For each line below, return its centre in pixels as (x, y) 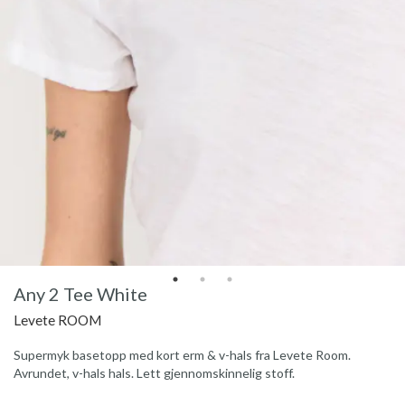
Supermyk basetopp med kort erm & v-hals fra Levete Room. (182, 355)
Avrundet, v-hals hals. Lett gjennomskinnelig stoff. (154, 373)
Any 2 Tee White (80, 294)
